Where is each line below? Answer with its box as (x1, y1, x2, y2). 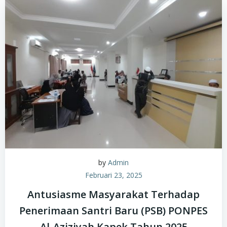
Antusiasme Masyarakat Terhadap (27, 187, 200, 201)
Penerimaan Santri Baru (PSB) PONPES (19, 204, 208, 217)
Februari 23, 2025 (85, 170, 142, 180)
